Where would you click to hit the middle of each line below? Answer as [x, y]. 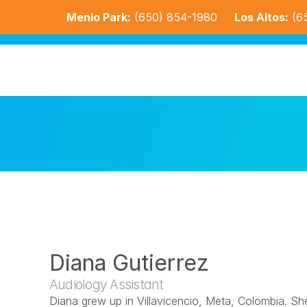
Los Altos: [261, 17]
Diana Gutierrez [129, 263]
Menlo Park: [99, 17]
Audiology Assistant [107, 285]
